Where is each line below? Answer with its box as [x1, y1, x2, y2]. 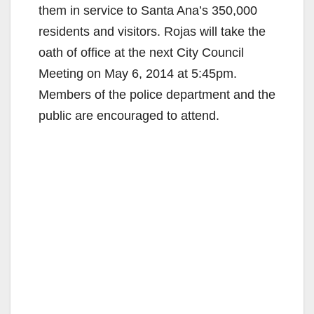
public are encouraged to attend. [39, 108, 219, 123]
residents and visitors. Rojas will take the [39, 24, 266, 39]
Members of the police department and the [39, 87, 275, 102]
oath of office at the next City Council [39, 45, 244, 60]
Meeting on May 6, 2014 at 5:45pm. [39, 66, 237, 81]
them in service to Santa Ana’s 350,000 [39, 3, 257, 18]
